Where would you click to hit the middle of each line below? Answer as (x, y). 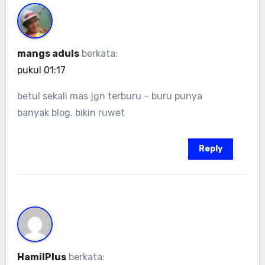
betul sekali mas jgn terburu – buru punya (109, 96)
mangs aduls (48, 54)
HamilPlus (41, 257)
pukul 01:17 (41, 70)
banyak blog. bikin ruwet (71, 113)
